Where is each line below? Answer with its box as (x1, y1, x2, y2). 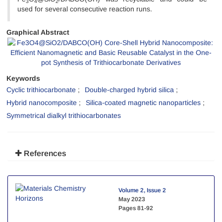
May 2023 (118, 196, 145, 203)
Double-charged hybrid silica (85, 86, 174, 94)
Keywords (6, 74, 40, 83)
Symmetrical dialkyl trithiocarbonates (6, 111, 121, 120)
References (22, 149, 66, 158)
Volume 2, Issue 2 (118, 187, 166, 194)
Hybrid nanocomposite (6, 99, 77, 107)
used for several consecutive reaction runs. (17, 5, 152, 13)
